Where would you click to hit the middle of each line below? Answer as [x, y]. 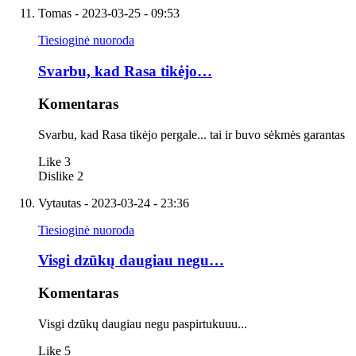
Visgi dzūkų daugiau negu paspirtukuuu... [143, 323]
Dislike [56, 176]
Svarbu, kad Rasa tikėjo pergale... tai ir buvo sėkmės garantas [192, 134]
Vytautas [60, 203]
